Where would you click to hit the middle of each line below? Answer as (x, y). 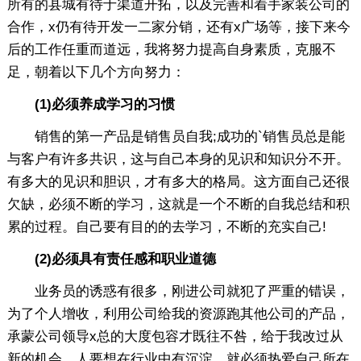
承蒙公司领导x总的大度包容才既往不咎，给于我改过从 (175, 336)
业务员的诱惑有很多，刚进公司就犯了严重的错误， (178, 291)
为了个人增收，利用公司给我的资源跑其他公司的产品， (178, 313)
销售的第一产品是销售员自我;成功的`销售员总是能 (176, 136)
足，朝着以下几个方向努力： (96, 72)
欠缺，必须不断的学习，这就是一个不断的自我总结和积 (178, 204)
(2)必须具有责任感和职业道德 (111, 259)
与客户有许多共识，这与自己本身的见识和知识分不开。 (178, 159)
